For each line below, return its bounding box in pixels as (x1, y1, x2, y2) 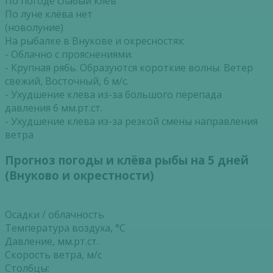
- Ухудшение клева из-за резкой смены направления (5, 114, 258, 128)
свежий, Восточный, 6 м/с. (5, 74, 129, 88)
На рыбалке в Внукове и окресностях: (5, 34, 185, 48)
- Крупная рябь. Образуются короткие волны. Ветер (5, 60, 253, 74)
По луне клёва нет (5, 7, 93, 21)
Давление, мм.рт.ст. (5, 235, 99, 249)
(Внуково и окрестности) (5, 168, 154, 183)
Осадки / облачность (5, 208, 104, 222)
